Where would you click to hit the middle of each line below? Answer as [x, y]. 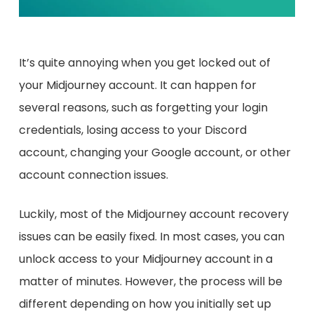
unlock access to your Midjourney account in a [145, 259]
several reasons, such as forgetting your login [143, 108]
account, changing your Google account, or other [155, 153]
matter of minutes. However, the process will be [150, 282]
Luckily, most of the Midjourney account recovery [153, 214]
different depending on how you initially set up [145, 304]
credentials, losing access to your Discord [132, 130]
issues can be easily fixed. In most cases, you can [151, 237]
